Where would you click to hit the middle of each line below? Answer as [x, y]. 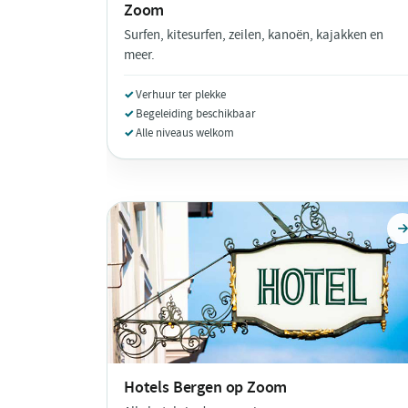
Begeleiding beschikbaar [196, 114]
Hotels [148, 387]
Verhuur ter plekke [181, 95]
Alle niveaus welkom [185, 133]
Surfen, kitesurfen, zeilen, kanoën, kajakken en [254, 36]
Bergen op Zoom [230, 387]
